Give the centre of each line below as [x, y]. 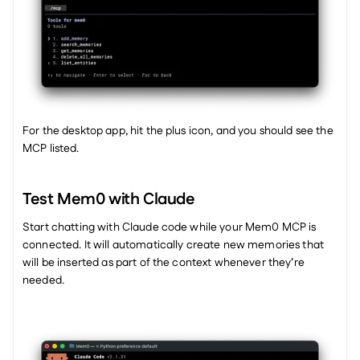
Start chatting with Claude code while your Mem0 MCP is [170, 227]
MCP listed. [52, 148]
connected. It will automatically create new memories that [173, 245]
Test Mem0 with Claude [109, 199]
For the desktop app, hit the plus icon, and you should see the [178, 131]
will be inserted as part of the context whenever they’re [164, 262]
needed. [45, 280]
